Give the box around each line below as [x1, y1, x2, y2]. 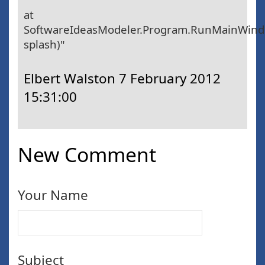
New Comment [18, 141, 156, 169]
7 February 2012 [119, 69, 221, 88]
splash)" [24, 36, 65, 51]
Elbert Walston [24, 69, 119, 88]
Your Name [18, 186, 88, 205]
